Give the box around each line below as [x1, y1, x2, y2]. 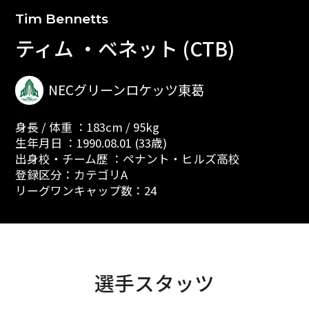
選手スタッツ [94, 268, 215, 297]
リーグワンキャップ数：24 [14, 182, 157, 199]
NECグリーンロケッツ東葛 [48, 80, 205, 100]
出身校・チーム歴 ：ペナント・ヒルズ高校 [14, 150, 240, 168]
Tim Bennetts [14, 10, 108, 27]
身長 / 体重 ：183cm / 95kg [14, 119, 159, 136]
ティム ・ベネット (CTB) [14, 33, 235, 62]
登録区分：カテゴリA [14, 166, 128, 183]
